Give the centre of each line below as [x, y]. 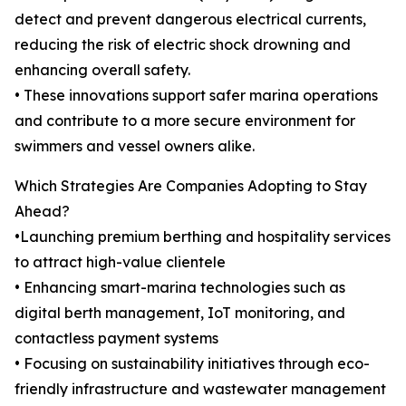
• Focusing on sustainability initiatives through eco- [192, 364]
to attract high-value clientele [120, 262]
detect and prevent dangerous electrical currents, [190, 19]
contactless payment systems [116, 338]
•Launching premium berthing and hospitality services [203, 237]
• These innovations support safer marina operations [196, 96]
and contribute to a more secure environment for [185, 121]
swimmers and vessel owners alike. [135, 146]
